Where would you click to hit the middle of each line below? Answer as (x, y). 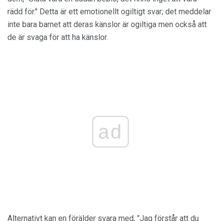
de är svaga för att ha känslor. (58, 37)
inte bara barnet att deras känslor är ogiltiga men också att (107, 24)
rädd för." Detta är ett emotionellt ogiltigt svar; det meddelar (109, 11)
